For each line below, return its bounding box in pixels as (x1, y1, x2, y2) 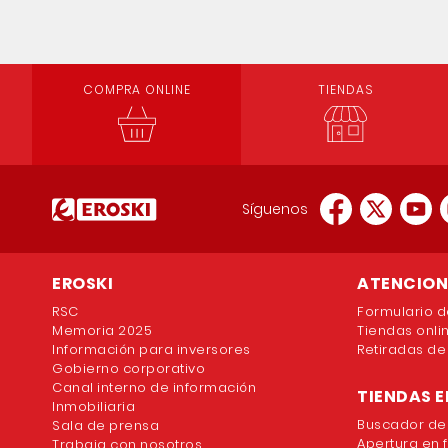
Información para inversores (52, 340, 251, 359)
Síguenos (241, 199, 308, 219)
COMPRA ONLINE (82, 81, 191, 98)
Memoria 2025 (52, 321, 152, 340)
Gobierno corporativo (52, 359, 205, 378)
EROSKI (52, 272, 113, 295)
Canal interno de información (52, 378, 256, 397)
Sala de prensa (52, 416, 159, 435)
